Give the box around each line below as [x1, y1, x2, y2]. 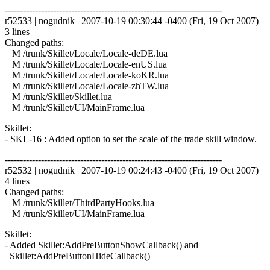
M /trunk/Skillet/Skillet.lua [5, 91, 112, 102]
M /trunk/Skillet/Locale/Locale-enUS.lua [5, 58, 167, 69]
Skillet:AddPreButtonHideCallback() [5, 250, 150, 261]
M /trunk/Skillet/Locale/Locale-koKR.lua [5, 69, 169, 80]
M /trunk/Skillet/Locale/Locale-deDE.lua [5, 48, 168, 58]
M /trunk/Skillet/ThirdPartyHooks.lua [5, 197, 154, 208]
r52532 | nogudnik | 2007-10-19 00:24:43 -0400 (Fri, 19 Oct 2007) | [5, 165, 263, 175]
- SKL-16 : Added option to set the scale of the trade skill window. [5, 133, 257, 144]
